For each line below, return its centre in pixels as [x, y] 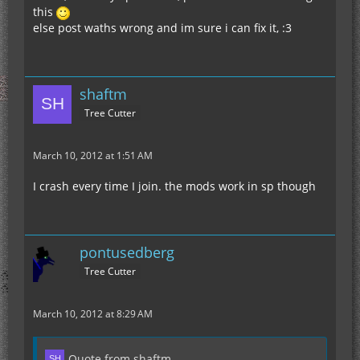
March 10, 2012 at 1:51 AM [93, 155]
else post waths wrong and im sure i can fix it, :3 [162, 28]
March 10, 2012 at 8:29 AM [93, 314]
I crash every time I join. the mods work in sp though [174, 186]
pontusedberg [127, 252]
